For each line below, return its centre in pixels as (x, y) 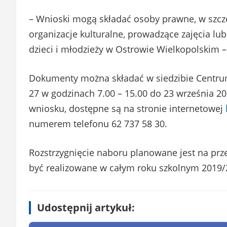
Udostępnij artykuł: (86, 207)
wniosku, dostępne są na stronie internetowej (127, 108)
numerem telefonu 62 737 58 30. (98, 123)
